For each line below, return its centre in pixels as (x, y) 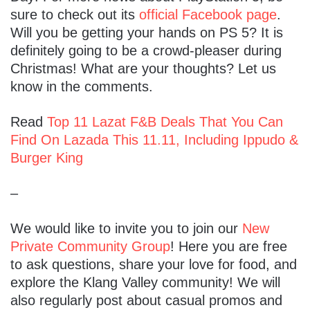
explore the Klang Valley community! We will (145, 282)
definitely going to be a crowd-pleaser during (146, 50)
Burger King (47, 157)
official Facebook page (208, 14)
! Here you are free (229, 246)
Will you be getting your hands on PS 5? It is (147, 32)
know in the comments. (82, 86)
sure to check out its (75, 14)
